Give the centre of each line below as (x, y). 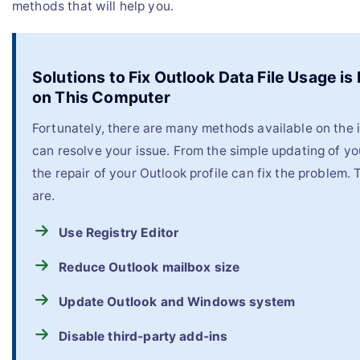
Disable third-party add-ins (143, 337)
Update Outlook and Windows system (177, 302)
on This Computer (102, 97)
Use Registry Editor (119, 233)
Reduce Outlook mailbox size (149, 268)
